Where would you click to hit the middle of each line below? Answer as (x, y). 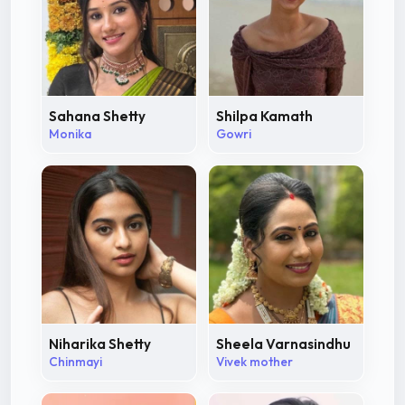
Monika (70, 133)
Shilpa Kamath (264, 116)
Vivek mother (254, 361)
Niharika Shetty (100, 344)
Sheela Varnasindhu (283, 344)
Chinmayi (75, 361)
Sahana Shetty (97, 116)
